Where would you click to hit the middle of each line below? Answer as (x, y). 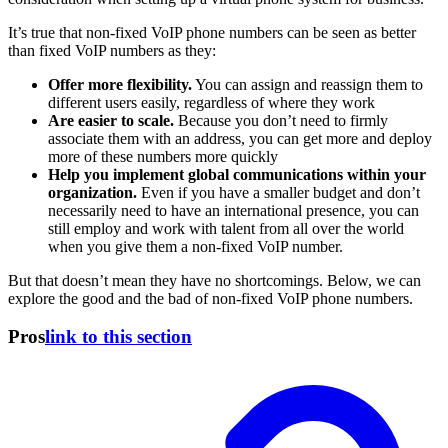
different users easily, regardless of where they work (211, 102)
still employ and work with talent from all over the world (226, 228)
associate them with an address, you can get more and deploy (240, 138)
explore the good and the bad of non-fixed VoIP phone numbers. (210, 298)
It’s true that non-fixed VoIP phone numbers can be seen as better (212, 32)
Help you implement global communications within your (237, 174)
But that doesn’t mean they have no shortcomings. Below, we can (214, 280)
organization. (92, 192)
